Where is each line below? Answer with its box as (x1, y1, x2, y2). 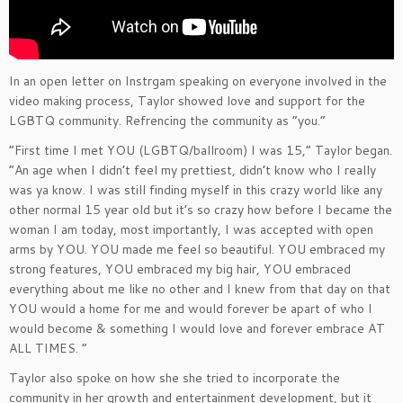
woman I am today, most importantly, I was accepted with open (9, 220, 373, 239)
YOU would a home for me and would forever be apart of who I (9, 300, 372, 318)
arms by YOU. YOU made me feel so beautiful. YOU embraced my (9, 240, 385, 259)
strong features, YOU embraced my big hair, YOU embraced (9, 260, 351, 279)
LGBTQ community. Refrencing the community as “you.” (9, 112, 326, 130)
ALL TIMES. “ (9, 339, 87, 358)
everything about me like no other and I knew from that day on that (9, 280, 390, 299)
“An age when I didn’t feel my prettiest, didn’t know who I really (9, 161, 376, 180)
